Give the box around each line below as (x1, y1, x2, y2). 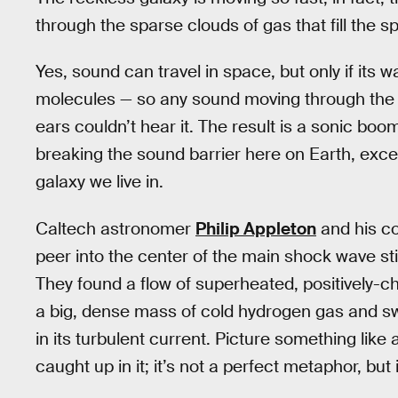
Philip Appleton (195, 217, 316, 240)
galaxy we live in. (36, 171, 163, 194)
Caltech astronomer (36, 217, 195, 240)
